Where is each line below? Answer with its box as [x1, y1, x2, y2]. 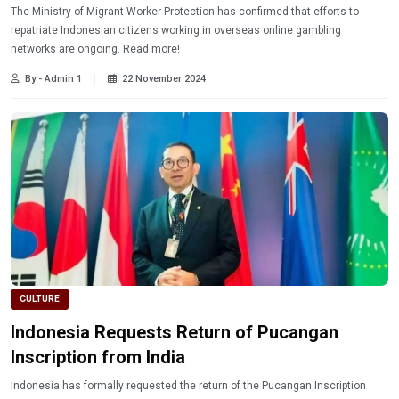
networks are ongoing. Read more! [123, 43, 180, 56]
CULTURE [20, 294, 60, 305]
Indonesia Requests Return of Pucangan [11, 322, 338, 344]
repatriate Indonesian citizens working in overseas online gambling [11, 24, 341, 37]
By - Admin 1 [25, 73, 82, 85]
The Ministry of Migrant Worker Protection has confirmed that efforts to [11, 5, 359, 19]
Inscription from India [11, 346, 185, 369]
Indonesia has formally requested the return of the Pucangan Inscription [11, 379, 366, 393]
